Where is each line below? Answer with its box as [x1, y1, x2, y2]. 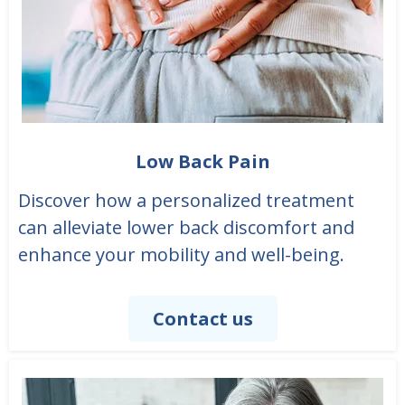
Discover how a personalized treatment [18, 188, 354, 213]
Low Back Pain [135, 149, 270, 174]
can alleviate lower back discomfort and [18, 215, 354, 240]
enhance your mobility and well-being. [18, 242, 344, 268]
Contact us [152, 306, 253, 332]
